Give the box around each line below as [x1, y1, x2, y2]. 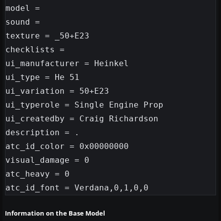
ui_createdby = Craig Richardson [5, 114, 158, 124]
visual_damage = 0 [5, 155, 89, 165]
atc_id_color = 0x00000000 [5, 142, 129, 151]
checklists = [5, 45, 65, 55]
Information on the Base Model [5, 209, 105, 218]
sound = [5, 17, 40, 27]
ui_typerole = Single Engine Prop [5, 100, 163, 110]
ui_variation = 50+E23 [5, 86, 109, 96]
